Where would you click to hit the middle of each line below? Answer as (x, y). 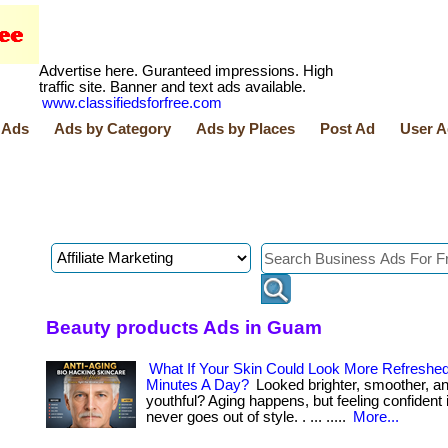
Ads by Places (245, 129)
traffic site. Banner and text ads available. (172, 87)
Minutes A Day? (197, 385)
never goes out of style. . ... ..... (248, 417)
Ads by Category (112, 129)
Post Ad (347, 129)
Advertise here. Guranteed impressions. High (186, 71)
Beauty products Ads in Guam (184, 327)
